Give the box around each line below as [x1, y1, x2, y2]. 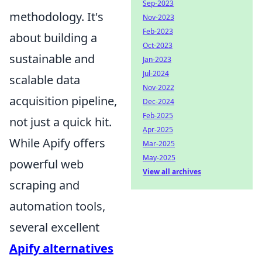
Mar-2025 [143, 139, 175, 149]
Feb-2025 [143, 111, 173, 120]
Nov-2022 [143, 82, 174, 92]
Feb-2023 [143, 26, 173, 36]
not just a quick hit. [9, 113, 112, 130]
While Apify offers [9, 135, 105, 151]
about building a [9, 29, 97, 46]
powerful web [9, 156, 84, 172]
